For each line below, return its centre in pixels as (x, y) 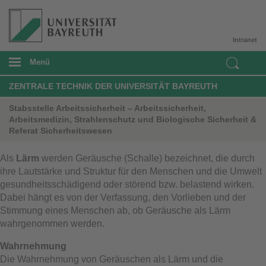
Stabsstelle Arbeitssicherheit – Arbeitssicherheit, (107, 108)
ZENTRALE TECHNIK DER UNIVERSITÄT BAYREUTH (113, 86)
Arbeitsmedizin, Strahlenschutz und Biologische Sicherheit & (133, 119)
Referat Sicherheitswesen (61, 130)
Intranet (245, 39)
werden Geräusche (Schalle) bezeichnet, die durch (147, 158)
